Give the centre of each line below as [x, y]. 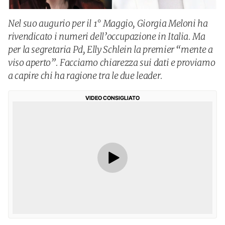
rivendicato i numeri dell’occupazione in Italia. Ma [107, 36]
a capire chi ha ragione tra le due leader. [85, 76]
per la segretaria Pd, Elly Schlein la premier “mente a [110, 49]
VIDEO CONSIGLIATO [113, 98]
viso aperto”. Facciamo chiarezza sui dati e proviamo [112, 63]
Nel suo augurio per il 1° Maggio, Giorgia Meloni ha [108, 23]
